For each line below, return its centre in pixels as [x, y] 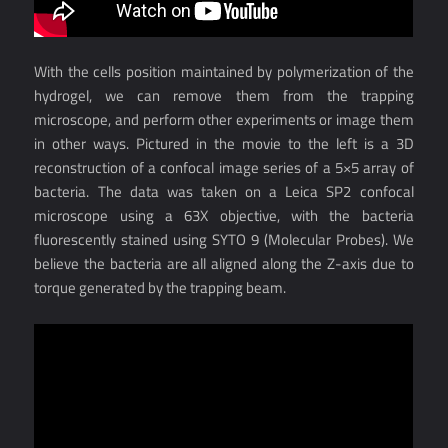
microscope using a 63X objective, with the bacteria [224, 216]
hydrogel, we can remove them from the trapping [224, 96]
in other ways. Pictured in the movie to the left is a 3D [224, 144]
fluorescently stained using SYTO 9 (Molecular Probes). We [224, 240]
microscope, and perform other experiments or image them [224, 120]
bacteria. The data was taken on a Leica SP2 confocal [224, 192]
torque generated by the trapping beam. [160, 288]
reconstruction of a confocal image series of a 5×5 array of [224, 168]
